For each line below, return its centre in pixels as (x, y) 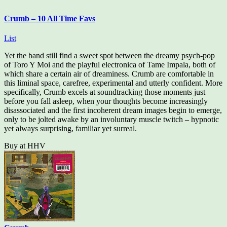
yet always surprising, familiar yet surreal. (70, 129)
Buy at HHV (25, 146)
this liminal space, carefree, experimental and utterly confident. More (113, 83)
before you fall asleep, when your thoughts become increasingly (106, 101)
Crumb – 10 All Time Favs (50, 18)
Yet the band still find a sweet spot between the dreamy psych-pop (109, 56)
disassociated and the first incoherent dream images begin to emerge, (113, 110)
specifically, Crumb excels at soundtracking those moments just (105, 92)
